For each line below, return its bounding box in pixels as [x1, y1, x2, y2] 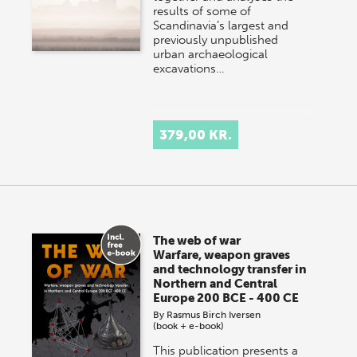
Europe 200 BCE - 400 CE [153, 290, 300, 305]
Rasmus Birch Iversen [167, 308, 261, 320]
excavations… [153, 61, 226, 76]
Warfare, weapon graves [153, 247, 291, 262]
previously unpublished [153, 32, 279, 47]
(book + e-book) [153, 320, 225, 331]
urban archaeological [153, 46, 269, 61]
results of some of [153, 3, 252, 18]
